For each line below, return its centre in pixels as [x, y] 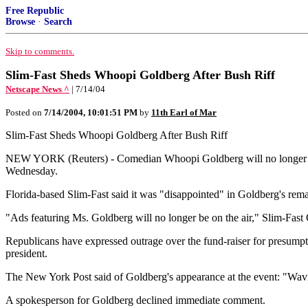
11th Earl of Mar [184, 112]
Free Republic [35, 11]
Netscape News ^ [37, 89]
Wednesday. [32, 171]
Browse [20, 22]
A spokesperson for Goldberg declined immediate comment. [135, 300]
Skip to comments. [40, 51]
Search [58, 22]
